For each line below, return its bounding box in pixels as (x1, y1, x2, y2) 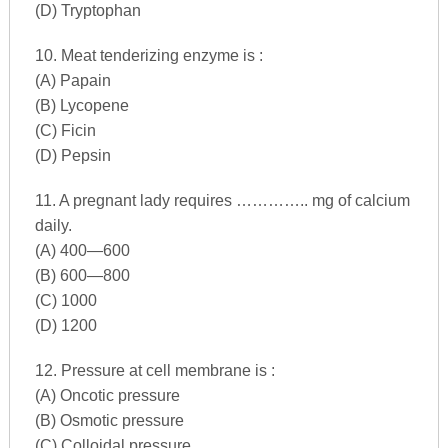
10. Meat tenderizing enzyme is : (34, 46, 263, 64)
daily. (34, 216, 72, 234)
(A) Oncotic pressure (34, 386, 180, 404)
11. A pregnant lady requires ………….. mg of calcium (34, 191, 410, 209)
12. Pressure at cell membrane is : (34, 361, 275, 379)
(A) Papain (34, 71, 111, 89)
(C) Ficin (34, 121, 96, 139)
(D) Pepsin (34, 146, 111, 164)
